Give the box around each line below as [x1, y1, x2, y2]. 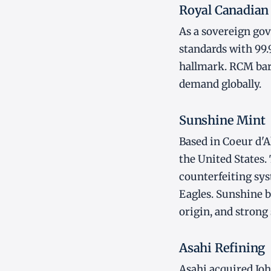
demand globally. [179, 77, 261, 91]
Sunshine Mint [179, 113, 266, 128]
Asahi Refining [179, 240, 266, 256]
